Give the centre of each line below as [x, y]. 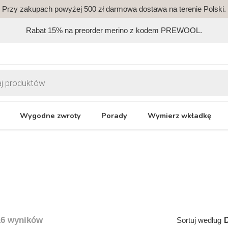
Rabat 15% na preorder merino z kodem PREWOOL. [114, 31]
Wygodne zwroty [50, 115]
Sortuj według [199, 220]
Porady [114, 115]
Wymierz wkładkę [179, 115]
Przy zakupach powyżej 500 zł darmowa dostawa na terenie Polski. [114, 9]
